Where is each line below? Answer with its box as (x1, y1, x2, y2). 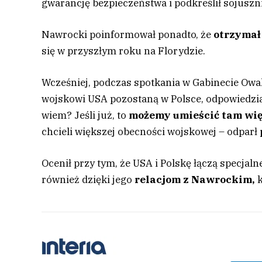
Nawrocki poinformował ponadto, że (42, 28, 214, 42)
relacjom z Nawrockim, (135, 173, 256, 187)
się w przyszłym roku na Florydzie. (42, 44, 206, 58)
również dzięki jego (42, 173, 135, 187)
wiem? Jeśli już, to (42, 109, 129, 122)
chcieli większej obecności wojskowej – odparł (42, 125, 258, 139)
